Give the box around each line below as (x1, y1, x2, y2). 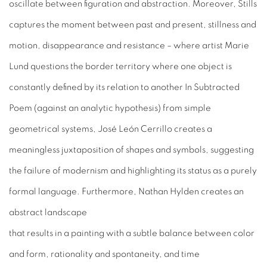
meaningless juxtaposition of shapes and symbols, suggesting (9, 145, 254, 155)
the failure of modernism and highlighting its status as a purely (9, 166, 257, 176)
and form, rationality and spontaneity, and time (9, 250, 200, 259)
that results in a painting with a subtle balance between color (9, 229, 254, 238)
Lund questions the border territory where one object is (9, 62, 232, 72)
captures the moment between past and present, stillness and (9, 20, 256, 30)
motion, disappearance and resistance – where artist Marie (9, 41, 249, 51)
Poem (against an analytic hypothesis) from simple (9, 104, 211, 113)
